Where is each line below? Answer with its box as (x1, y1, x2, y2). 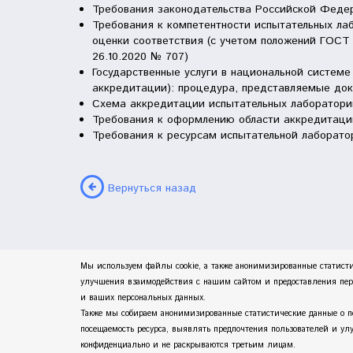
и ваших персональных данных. (80, 292, 206, 304)
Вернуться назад (108, 180, 196, 196)
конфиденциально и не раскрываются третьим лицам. (80, 339, 295, 351)
